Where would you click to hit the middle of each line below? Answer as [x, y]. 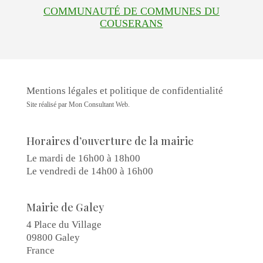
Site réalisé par [47, 105]
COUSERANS [131, 24]
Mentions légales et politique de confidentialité [124, 91]
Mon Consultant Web [98, 105]
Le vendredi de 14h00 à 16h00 [90, 171]
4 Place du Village [64, 224]
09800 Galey [53, 237]
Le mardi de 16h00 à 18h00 [83, 158]
